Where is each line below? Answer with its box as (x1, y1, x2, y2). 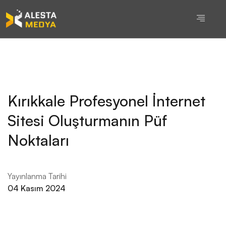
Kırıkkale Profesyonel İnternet (8, 91, 205, 110)
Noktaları (8, 131, 69, 149)
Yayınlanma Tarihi (8, 171, 67, 181)
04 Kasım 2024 (8, 183, 66, 193)
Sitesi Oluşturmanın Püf (8, 111, 167, 130)
